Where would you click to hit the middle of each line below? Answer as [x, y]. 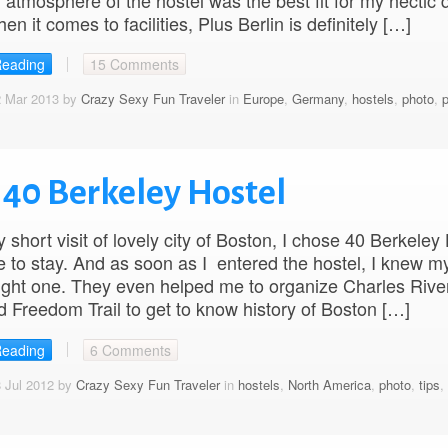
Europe [263, 99]
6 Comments [130, 349]
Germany [317, 99]
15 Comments [134, 64]
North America [329, 384]
